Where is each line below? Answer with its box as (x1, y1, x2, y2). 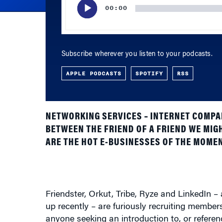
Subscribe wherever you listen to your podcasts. (61, 17, 213, 24)
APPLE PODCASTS (65, 35, 121, 44)
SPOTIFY (135, 35, 163, 44)
